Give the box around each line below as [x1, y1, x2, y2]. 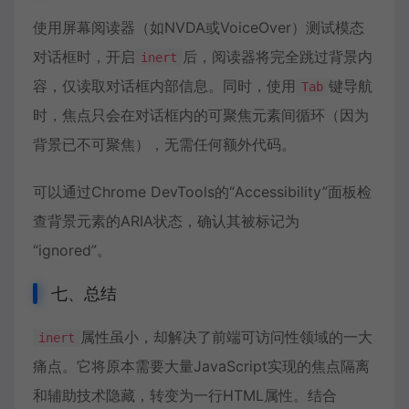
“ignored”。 [33, 241, 111, 259]
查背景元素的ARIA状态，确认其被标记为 [33, 212, 299, 230]
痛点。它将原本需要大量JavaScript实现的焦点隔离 [33, 357, 370, 375]
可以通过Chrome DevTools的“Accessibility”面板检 [33, 183, 372, 201]
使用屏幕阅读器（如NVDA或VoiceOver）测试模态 [33, 18, 364, 37]
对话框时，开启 [33, 47, 135, 66]
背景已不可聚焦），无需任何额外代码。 [33, 135, 296, 153]
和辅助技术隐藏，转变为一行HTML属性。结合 [33, 386, 337, 404]
